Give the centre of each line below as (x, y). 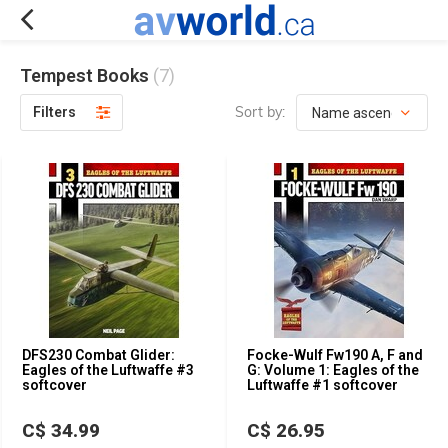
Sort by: (260, 112)
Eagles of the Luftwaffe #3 (108, 370)
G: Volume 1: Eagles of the (333, 370)
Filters (54, 112)
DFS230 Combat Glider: (98, 355)
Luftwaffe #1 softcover (322, 385)
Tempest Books (86, 75)
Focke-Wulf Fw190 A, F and (335, 355)
